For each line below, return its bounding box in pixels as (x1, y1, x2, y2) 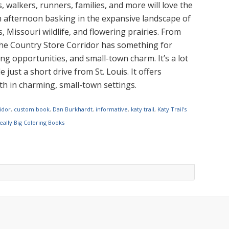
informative (96, 105, 128, 113)
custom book (14, 105, 50, 113)
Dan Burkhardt (53, 105, 93, 113)
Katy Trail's (157, 105, 187, 113)
